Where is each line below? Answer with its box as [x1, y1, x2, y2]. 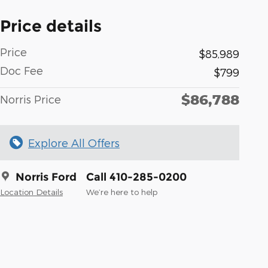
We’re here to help [86, 186, 157, 197]
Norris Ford [16, 170, 77, 184]
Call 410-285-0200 [86, 170, 187, 184]
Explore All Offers [28, 136, 120, 149]
